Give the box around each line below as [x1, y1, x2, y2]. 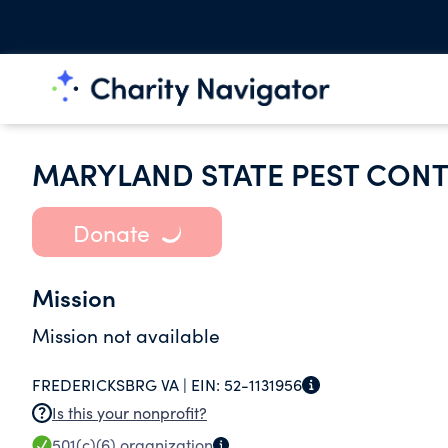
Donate [72, 216, 150, 248]
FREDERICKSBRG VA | [32, 374, 191, 395]
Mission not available [32, 322, 220, 348]
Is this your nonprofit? [52, 402, 207, 423]
